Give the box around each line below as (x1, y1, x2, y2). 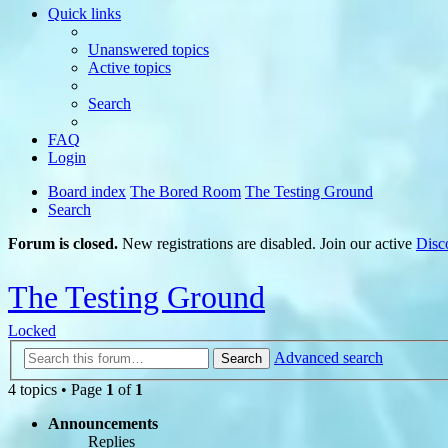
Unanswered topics (88, 41, 209, 58)
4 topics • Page (8, 380, 106, 398)
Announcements (48, 414, 158, 432)
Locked (8, 321, 56, 339)
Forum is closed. (8, 235, 118, 252)
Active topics (88, 59, 171, 76)
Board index (48, 183, 126, 200)
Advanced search (274, 348, 383, 366)
